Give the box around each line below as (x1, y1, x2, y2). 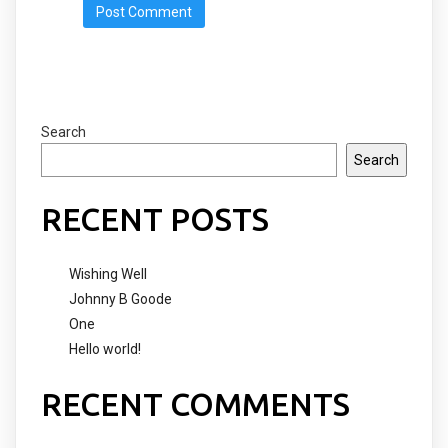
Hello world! (69, 340, 141, 357)
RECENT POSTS (41, 201, 269, 238)
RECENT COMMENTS (41, 386, 350, 423)
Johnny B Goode (69, 290, 172, 307)
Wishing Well (69, 265, 147, 282)
